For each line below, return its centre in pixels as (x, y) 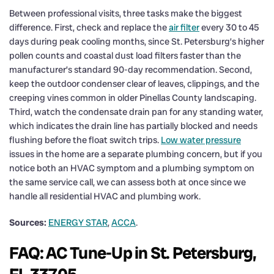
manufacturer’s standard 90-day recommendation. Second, (131, 69)
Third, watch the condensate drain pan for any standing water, (136, 112)
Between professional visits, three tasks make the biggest (126, 13)
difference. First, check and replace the (89, 27)
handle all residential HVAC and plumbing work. (105, 196)
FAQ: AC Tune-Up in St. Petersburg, (133, 253)
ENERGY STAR (78, 222)
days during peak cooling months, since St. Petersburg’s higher (137, 41)
